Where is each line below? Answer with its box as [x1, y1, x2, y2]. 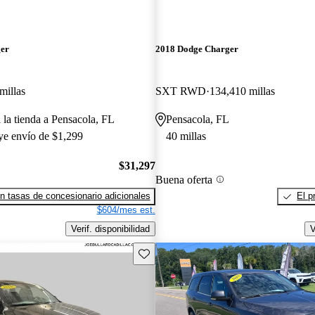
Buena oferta [155, 173, 212, 186]
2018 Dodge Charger [155, 44, 238, 55]
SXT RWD [155, 84, 206, 97]
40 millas [165, 129, 206, 142]
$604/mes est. [96, 205, 155, 216]
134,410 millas [209, 84, 275, 97]
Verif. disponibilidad [70, 223, 150, 234]
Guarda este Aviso [137, 247, 214, 258]
